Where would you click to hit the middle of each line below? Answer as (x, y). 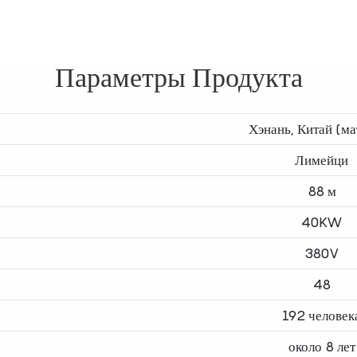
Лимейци (322, 161)
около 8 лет (322, 347)
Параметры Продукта (178, 77)
